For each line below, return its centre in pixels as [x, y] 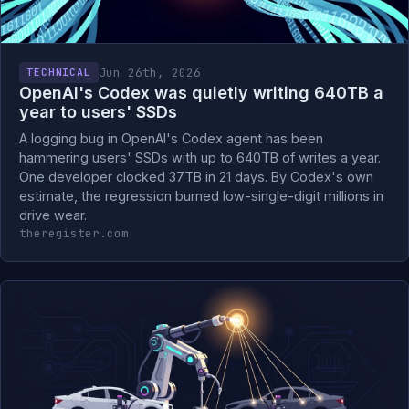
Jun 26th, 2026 [150, 72]
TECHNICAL [59, 72]
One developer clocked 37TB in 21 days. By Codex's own [196, 177]
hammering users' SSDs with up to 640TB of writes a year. [200, 157]
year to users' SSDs [98, 112]
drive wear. [53, 215]
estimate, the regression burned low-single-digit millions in [201, 196]
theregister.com [74, 233]
